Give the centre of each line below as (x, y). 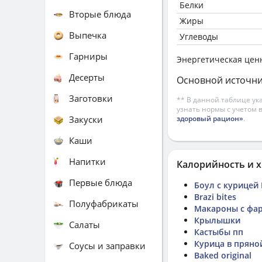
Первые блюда (101, 182)
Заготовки (91, 98)
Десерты (87, 77)
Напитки (87, 161)
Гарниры (88, 56)
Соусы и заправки (107, 245)
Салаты (85, 224)
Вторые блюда (100, 14)
